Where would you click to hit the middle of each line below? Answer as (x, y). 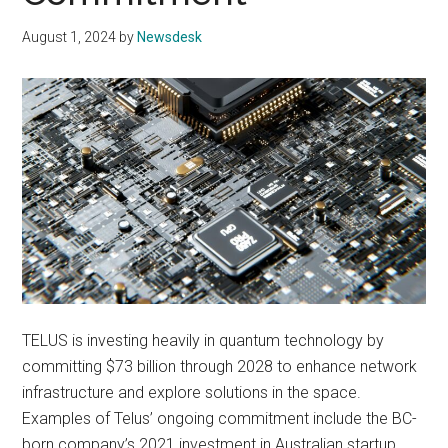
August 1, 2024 (69, 36)
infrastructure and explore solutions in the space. (192, 392)
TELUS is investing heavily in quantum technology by (203, 340)
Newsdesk (170, 36)
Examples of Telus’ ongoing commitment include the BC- (220, 418)
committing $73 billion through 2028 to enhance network (220, 366)
